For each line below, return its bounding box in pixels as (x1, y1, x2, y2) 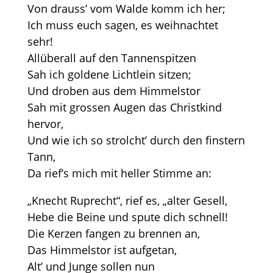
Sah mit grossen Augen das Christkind (27, 100, 222, 115)
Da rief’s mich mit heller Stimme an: (27, 166, 211, 180)
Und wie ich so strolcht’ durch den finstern (27, 133, 245, 147)
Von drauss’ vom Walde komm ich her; (27, 1, 225, 16)
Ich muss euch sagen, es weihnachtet (27, 18, 218, 32)
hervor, (27, 116, 63, 131)
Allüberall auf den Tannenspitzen (27, 51, 196, 65)
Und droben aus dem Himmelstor (27, 83, 200, 98)
